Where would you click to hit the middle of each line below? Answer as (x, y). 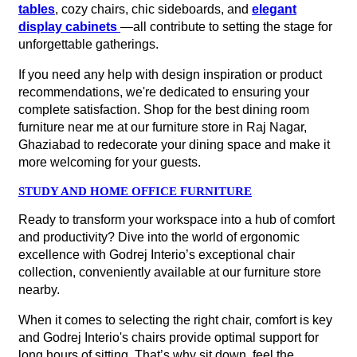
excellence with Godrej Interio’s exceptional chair (157, 254)
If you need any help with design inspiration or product (170, 74)
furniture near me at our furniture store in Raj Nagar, (163, 127)
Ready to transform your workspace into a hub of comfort (177, 219)
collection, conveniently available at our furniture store (170, 272)
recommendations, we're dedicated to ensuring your (164, 92)
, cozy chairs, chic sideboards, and (153, 9)
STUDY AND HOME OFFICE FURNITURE (135, 191)
